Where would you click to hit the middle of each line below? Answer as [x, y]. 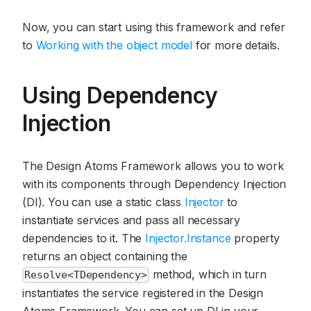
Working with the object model [114, 45]
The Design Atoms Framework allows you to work [153, 166]
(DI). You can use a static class [103, 202]
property [255, 238]
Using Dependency [120, 95]
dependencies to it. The [84, 238]
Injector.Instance [188, 238]
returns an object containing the [105, 256]
